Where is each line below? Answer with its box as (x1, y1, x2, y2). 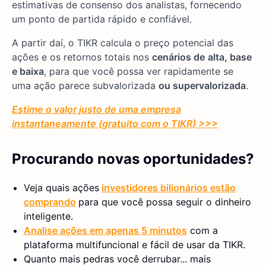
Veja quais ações (24, 181, 99, 194)
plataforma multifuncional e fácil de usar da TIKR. (24, 238, 245, 251)
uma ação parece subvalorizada (12, 79, 159, 91)
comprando (24, 195, 76, 208)
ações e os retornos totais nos (12, 50, 152, 63)
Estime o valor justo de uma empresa (12, 103, 181, 115)
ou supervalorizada (159, 79, 246, 91)
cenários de (152, 50, 205, 63)
